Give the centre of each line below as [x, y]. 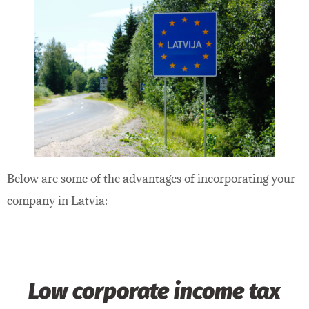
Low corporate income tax [154, 291]
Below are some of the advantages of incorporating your [151, 179]
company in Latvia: [57, 201]
